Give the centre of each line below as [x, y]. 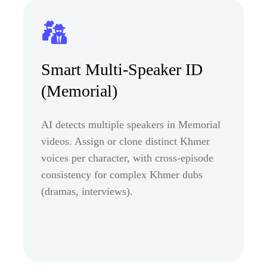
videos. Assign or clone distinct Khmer [125, 141]
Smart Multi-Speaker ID [122, 69]
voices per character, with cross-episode [127, 158]
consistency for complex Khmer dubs [122, 174]
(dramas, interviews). [87, 191]
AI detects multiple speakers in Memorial [131, 124]
